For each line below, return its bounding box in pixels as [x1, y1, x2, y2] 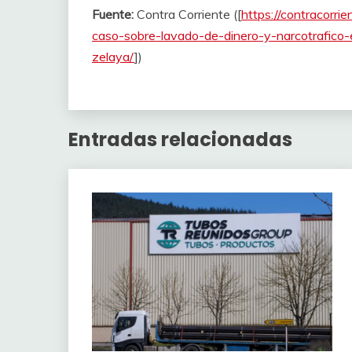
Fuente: [92, 5, 134, 22]
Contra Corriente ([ [134, 5, 241, 22]
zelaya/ [92, 48, 134, 64]
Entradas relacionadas [68, 126, 292, 152]
